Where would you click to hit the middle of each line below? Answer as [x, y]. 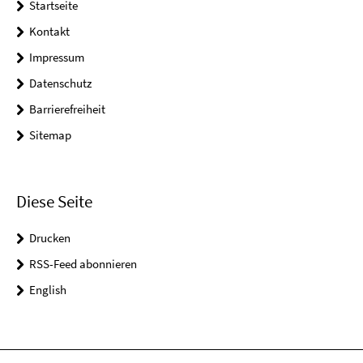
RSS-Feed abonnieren [83, 264]
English [48, 290]
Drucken [50, 238]
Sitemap [50, 135]
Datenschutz [60, 83]
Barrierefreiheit [67, 109]
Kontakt [49, 31]
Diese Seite [54, 202]
